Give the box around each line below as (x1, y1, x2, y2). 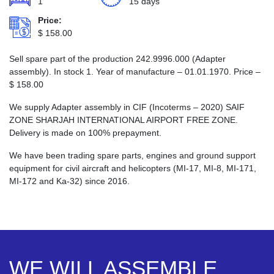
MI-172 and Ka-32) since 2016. (9, 176, 130, 186)
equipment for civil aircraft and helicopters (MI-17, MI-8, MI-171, (9, 163, 256, 173)
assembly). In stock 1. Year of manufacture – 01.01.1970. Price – (9, 67, 261, 76)
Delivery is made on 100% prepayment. (9, 128, 161, 138)
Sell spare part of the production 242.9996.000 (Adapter (9, 54, 226, 64)
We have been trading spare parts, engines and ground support (9, 150, 256, 160)
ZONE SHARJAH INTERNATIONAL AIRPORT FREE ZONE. (9, 115, 238, 125)
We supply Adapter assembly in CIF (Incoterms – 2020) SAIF (9, 102, 245, 112)
